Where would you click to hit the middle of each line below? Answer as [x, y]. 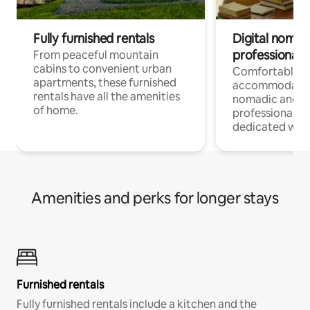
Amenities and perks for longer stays [155, 198]
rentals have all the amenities [107, 96]
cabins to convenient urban [102, 69]
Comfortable [266, 71]
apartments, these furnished [105, 82]
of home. [56, 110]
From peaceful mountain [96, 55]
